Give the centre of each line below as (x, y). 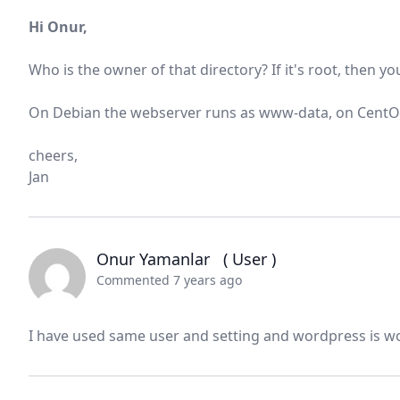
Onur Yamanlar (160, 259)
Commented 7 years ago (169, 280)
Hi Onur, (58, 27)
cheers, (53, 155)
